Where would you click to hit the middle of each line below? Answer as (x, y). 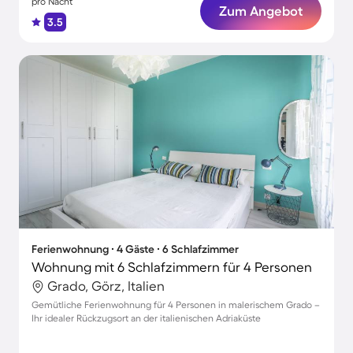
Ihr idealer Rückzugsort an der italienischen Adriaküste (146, 318)
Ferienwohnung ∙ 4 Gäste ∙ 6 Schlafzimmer (135, 249)
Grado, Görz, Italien (106, 286)
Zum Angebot (261, 11)
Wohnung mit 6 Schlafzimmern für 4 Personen (172, 267)
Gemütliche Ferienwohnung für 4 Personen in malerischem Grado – (176, 305)
